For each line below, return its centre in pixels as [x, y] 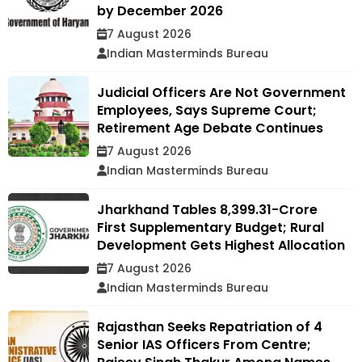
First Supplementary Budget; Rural [210, 227]
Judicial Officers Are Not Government [221, 92]
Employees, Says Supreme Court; [207, 110]
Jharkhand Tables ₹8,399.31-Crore [207, 209]
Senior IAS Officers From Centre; [204, 344]
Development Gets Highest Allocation [221, 245]
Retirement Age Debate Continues [210, 128]
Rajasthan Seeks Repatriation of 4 [210, 326]
